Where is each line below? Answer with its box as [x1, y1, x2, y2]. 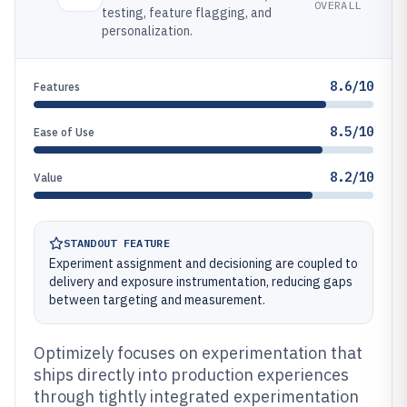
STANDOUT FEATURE [64, 236, 170, 250]
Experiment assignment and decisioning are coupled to [49, 255, 358, 272]
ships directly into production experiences [34, 364, 349, 385]
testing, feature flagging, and [102, 5, 272, 21]
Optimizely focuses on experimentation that [34, 342, 362, 363]
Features [34, 80, 80, 94]
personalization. [102, 23, 193, 39]
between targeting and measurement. [49, 292, 265, 308]
